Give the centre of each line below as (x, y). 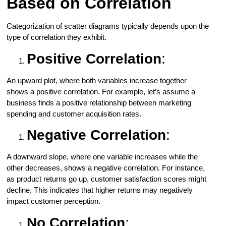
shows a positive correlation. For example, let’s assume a (101, 91)
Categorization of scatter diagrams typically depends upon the (108, 26)
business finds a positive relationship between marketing (99, 102)
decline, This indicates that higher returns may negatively (100, 190)
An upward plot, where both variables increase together (97, 80)
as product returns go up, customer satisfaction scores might (107, 179)
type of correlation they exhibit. (58, 37)
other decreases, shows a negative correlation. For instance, (106, 168)
